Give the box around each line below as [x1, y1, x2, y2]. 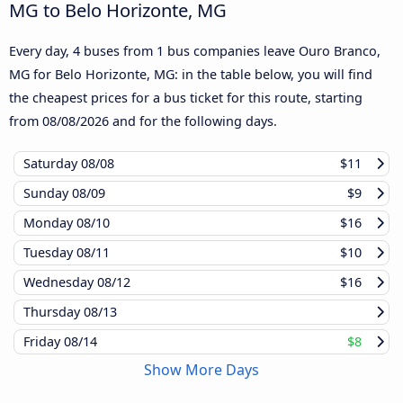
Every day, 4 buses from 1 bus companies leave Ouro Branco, [9, 42, 381, 60]
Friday [23, 333, 64, 351]
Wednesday [23, 273, 97, 291]
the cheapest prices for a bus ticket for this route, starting [9, 89, 363, 107]
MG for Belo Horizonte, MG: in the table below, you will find [9, 66, 372, 84]
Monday [23, 214, 76, 232]
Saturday [23, 155, 81, 173]
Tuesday [23, 244, 76, 262]
